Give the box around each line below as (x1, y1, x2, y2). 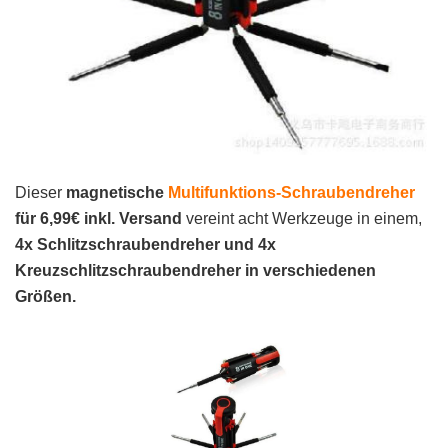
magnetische (66, 184, 168, 202)
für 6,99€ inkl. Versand (15, 210, 182, 228)
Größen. (15, 288, 76, 306)
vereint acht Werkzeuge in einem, (182, 210, 422, 228)
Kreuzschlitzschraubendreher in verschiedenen (15, 262, 376, 280)
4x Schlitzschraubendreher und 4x (15, 236, 276, 254)
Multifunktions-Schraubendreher (168, 184, 415, 202)
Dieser (15, 184, 66, 202)
